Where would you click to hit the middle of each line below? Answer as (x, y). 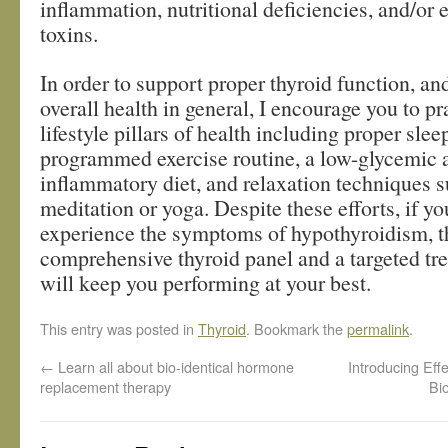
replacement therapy (105, 386)
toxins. (69, 33)
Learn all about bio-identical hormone (174, 366)
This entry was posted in (119, 328)
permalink (378, 328)
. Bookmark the (296, 328)
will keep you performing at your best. (205, 282)
